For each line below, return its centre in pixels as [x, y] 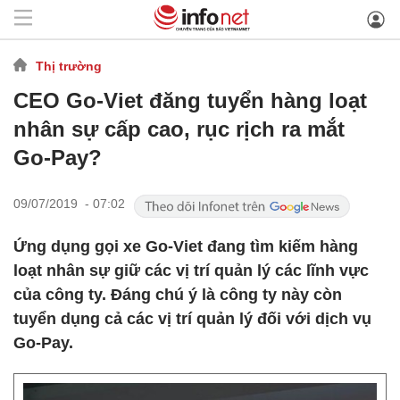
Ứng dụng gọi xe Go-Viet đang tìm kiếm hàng [186, 246]
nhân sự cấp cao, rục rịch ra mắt [179, 129]
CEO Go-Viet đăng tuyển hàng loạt [190, 100]
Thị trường [69, 66]
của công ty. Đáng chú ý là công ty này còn [178, 295]
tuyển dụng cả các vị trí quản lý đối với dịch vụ [192, 319]
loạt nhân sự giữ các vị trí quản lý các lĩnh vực [191, 271]
